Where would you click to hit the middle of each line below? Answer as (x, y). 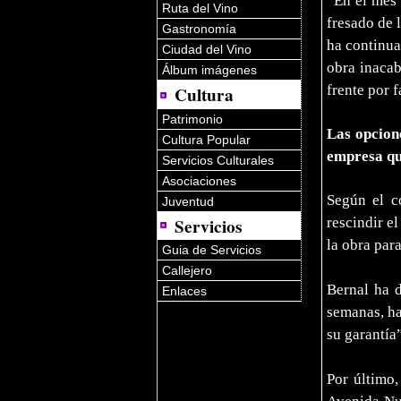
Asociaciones (199, 180)
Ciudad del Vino (207, 49)
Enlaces (184, 291)
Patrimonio (192, 119)
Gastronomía (199, 28)
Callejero (187, 271)
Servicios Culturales (218, 160)
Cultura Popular (206, 139)
